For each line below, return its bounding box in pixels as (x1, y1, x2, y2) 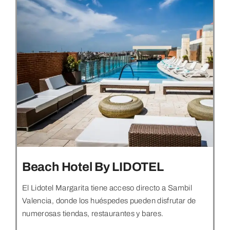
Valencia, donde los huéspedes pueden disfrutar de (22, 197, 196, 205)
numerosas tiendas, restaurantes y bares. (22, 209, 164, 218)
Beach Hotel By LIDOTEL (22, 160, 164, 174)
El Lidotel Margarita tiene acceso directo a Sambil (22, 184, 192, 193)
